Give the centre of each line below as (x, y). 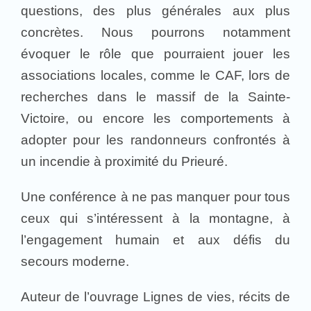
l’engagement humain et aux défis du (155, 239)
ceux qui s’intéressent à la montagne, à (155, 218)
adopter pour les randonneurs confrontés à (155, 140)
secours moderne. (75, 261)
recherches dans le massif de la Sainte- (155, 96)
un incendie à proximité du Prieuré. (124, 161)
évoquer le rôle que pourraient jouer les (155, 53)
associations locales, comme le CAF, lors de (155, 75)
